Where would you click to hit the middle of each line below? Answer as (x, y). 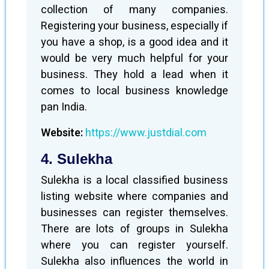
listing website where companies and (134, 197)
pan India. (64, 107)
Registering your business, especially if (134, 26)
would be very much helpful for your (134, 59)
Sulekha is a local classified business (134, 180)
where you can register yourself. (134, 245)
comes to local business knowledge (134, 91)
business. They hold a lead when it (134, 75)
